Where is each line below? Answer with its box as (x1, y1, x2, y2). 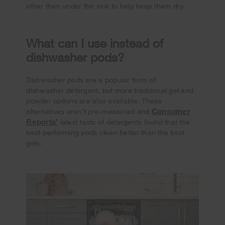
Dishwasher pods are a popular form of (26, 75, 156, 84)
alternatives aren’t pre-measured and (26, 106, 152, 116)
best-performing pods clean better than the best (26, 128, 185, 137)
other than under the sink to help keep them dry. (26, 1, 185, 10)
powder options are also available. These (26, 96, 162, 105)
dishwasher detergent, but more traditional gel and (26, 85, 194, 94)
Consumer (151, 106, 190, 116)
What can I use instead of (26, 35, 164, 50)
